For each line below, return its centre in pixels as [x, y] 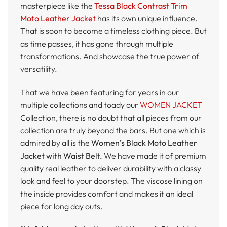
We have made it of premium [155, 155]
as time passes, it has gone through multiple [97, 43]
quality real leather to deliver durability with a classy [111, 168]
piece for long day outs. [62, 206]
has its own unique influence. [147, 18]
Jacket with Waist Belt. [62, 155]
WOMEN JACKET [171, 105]
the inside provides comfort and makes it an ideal [107, 193]
